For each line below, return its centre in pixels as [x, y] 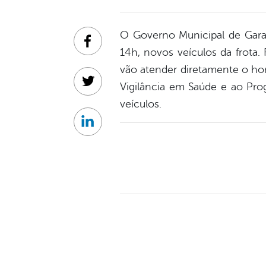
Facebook [108, 47]
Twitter [102, 88]
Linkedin [105, 128]
